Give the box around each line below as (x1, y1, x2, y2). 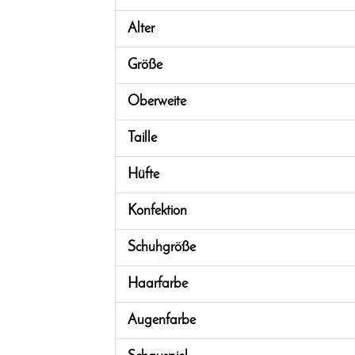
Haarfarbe (128, 277, 188, 292)
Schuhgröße (128, 240, 196, 255)
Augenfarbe (128, 313, 196, 328)
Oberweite (128, 94, 186, 109)
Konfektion (128, 204, 187, 219)
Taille (128, 131, 157, 146)
